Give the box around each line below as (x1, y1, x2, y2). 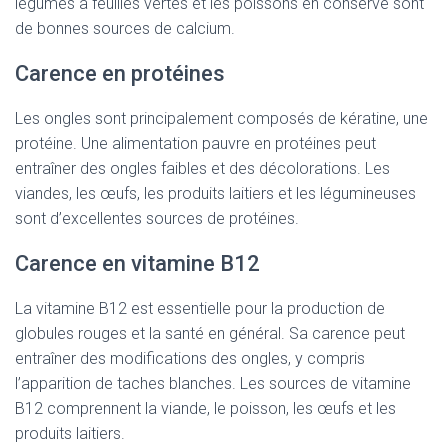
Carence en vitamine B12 (15, 251, 260, 276)
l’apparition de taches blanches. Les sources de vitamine (15, 374, 411, 393)
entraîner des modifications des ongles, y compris (15, 349, 365, 368)
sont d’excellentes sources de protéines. (15, 209, 299, 228)
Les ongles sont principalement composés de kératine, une (15, 109, 428, 128)
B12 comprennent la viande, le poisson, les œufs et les (15, 399, 396, 418)
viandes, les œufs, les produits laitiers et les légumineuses (15, 184, 416, 203)
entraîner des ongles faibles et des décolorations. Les (15, 159, 390, 178)
